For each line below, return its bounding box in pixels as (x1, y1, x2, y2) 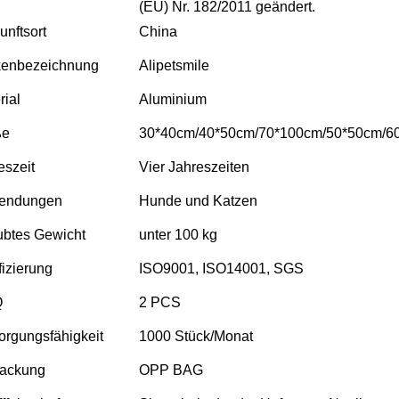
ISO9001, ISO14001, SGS (139, 260, 304, 276)
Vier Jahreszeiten (139, 159, 249, 175)
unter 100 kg (139, 226, 217, 242)
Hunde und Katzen (139, 192, 257, 208)
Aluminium (139, 91, 207, 107)
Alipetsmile (139, 57, 209, 73)
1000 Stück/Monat (139, 328, 253, 344)
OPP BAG (139, 362, 203, 378)
